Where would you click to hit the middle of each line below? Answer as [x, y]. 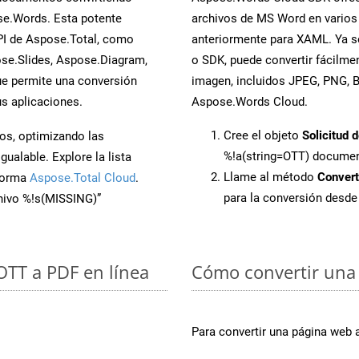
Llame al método [270, 177]
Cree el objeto [263, 135]
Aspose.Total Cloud [83, 177]
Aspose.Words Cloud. [250, 101]
